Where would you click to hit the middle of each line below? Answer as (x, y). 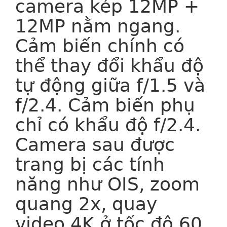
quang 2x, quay (86, 204)
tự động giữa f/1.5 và (110, 85)
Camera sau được (95, 144)
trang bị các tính (90, 164)
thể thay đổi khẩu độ (109, 65)
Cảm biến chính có (100, 46)
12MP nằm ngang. (98, 26)
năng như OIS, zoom (107, 184)
